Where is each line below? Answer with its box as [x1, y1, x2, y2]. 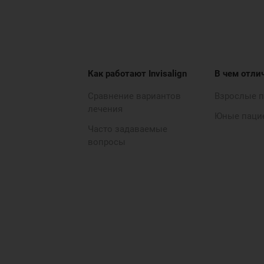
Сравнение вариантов [88, 91, 181, 101]
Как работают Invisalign [88, 68, 187, 79]
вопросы [88, 137, 126, 147]
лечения [88, 104, 123, 114]
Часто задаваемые [88, 124, 168, 134]
